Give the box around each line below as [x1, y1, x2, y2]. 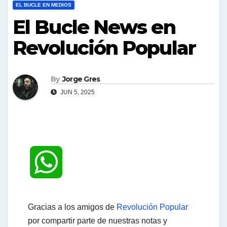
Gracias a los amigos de [28, 203, 117, 212]
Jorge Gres [62, 74, 100, 84]
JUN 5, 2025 [59, 89, 95, 96]
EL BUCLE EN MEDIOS [16, 2, 71, 8]
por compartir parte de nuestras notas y [28, 216, 167, 225]
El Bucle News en [13, 15, 175, 39]
